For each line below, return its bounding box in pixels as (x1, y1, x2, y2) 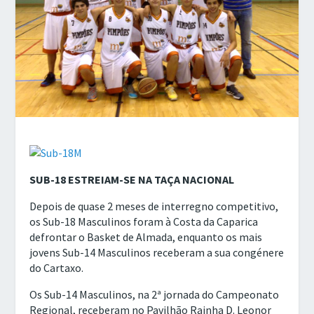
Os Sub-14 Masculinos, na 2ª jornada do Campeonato (29, 287, 280, 302)
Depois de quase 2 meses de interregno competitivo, (29, 199, 279, 214)
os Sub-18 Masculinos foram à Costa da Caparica (29, 214, 259, 229)
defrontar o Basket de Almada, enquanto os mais (29, 230, 263, 245)
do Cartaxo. (29, 261, 84, 275)
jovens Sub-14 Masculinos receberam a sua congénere (29, 245, 285, 260)
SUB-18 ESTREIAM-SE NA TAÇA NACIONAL (29, 172, 235, 187)
